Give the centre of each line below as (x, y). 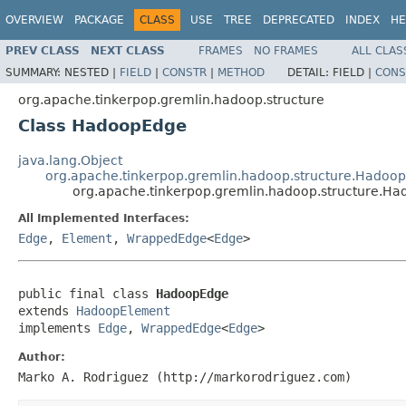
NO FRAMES (286, 50)
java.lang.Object (70, 160)
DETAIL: (310, 72)
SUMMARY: (35, 72)
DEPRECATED (299, 20)
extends (47, 310)
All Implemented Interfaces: (104, 218)
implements (58, 328)
